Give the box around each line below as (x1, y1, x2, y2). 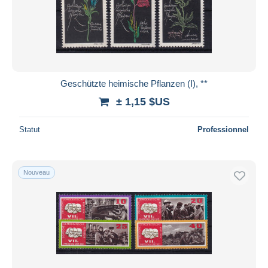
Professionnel (197, 124, 249, 134)
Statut (19, 124, 40, 134)
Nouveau (23, 168, 50, 176)
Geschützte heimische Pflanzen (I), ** (60, 78, 208, 89)
